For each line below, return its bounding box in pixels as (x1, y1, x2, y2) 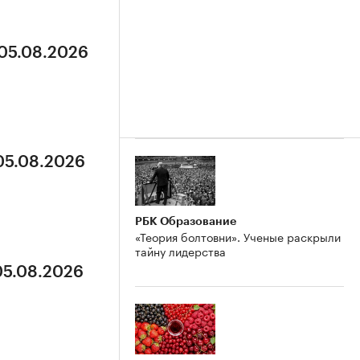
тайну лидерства (135, 242, 226, 260)
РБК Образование (135, 215, 236, 227)
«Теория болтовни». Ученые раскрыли (135, 227, 341, 246)
